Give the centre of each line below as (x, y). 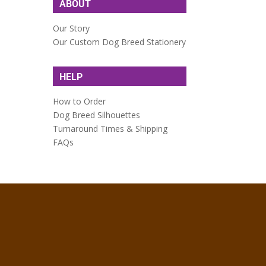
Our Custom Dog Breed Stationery (120, 42)
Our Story (72, 28)
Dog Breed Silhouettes (97, 115)
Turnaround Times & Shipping (110, 128)
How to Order (80, 101)
